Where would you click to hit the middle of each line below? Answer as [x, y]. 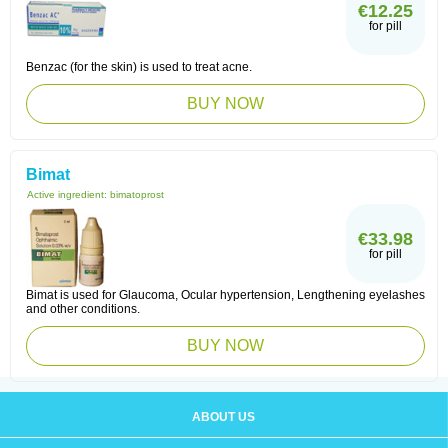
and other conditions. [83, 309]
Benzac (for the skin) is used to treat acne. [139, 67]
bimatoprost [137, 194]
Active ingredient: [68, 194]
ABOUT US [223, 417]
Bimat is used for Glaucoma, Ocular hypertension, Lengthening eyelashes [225, 295]
